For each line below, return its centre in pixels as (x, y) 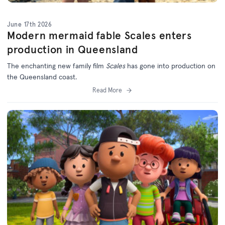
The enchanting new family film (57, 66)
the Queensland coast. (42, 77)
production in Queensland (73, 49)
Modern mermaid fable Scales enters (99, 35)
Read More (107, 90)
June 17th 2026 (30, 24)
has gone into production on (171, 66)
